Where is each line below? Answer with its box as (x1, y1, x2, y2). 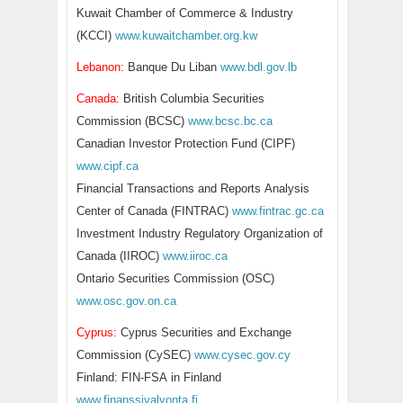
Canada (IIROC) (76, 245, 163, 267)
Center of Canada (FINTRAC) (76, 200, 232, 222)
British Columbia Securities (120, 87, 264, 110)
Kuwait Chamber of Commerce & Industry (76, 2, 293, 24)
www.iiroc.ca (163, 245, 228, 267)
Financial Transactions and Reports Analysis (76, 177, 309, 200)
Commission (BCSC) (76, 110, 188, 132)
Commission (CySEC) (76, 344, 194, 366)
